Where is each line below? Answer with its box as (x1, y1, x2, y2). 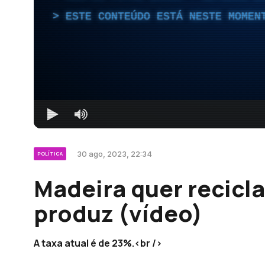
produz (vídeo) (34, 197, 202, 228)
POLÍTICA (37, 150, 63, 157)
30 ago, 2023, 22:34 (77, 148, 152, 159)
